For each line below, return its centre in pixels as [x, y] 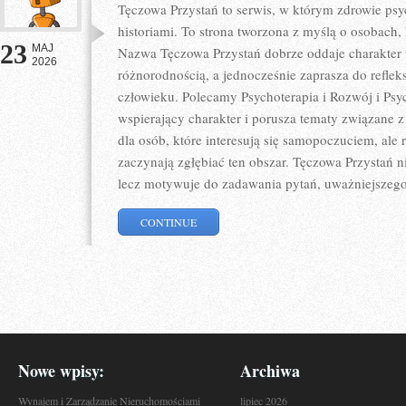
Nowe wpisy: [61, 371]
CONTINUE [169, 222]
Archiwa [270, 371]
